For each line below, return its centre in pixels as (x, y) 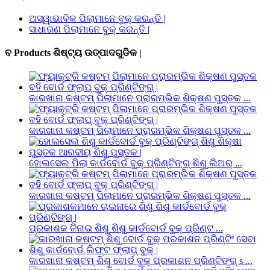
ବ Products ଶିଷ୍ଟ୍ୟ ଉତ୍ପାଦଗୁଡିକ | (73, 52)
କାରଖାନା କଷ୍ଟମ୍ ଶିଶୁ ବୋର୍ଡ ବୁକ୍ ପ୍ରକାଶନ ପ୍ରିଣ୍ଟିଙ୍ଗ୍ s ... (141, 261)
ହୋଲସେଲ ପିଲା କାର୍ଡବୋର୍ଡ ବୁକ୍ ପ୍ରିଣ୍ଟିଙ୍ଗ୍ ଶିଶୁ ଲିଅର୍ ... (136, 163)
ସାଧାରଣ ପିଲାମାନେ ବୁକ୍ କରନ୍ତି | (89, 29)
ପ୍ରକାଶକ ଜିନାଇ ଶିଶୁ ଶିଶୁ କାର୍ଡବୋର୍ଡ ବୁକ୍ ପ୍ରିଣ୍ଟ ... (126, 228)
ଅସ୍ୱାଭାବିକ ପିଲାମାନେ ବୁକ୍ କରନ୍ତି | (97, 18)
